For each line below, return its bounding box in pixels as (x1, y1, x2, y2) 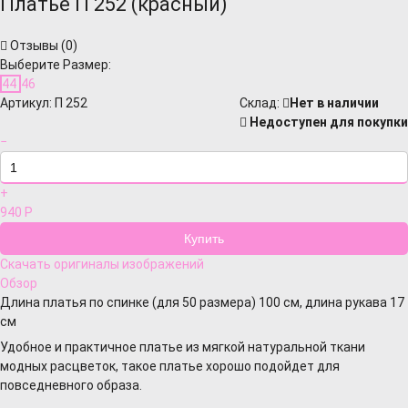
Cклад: (240, 96, 282, 110)
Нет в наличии (290, 96, 379, 110)
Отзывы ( (7, 38, 66, 53)
